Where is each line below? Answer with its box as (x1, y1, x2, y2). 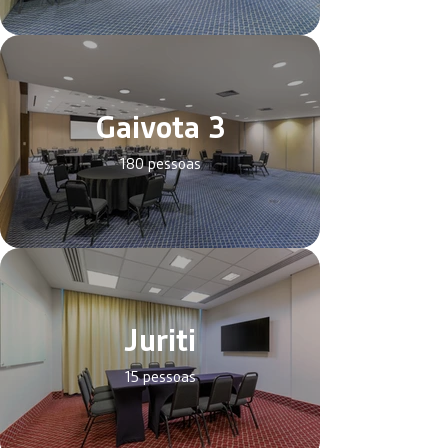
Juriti (124, 320, 196, 361)
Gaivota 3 (95, 107, 225, 148)
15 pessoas (124, 367, 196, 387)
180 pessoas (119, 154, 201, 174)
